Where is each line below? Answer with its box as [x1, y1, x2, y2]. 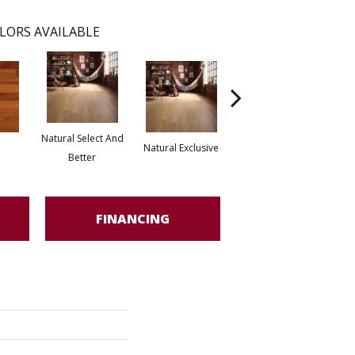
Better [68, 151, 96, 164]
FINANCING [96, 209, 170, 227]
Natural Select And [40, 132, 124, 145]
